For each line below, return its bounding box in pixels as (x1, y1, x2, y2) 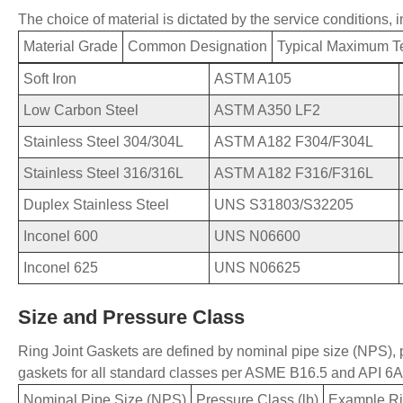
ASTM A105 (214, 71, 291, 87)
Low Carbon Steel (23, 103, 139, 119)
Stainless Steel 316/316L (23, 166, 184, 182)
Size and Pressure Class (18, 306, 245, 329)
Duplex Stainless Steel (23, 197, 169, 213)
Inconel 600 (23, 228, 98, 245)
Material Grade (23, 39, 118, 55)
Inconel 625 (23, 260, 98, 276)
